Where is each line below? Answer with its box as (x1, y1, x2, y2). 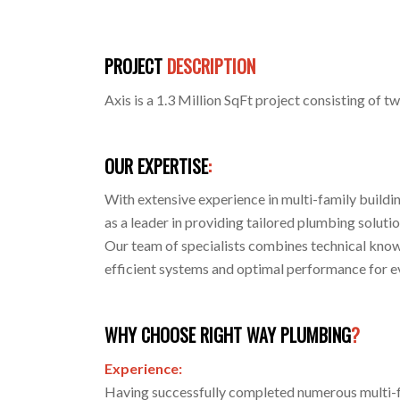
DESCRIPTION (167, 53, 256, 79)
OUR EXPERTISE (104, 152, 209, 179)
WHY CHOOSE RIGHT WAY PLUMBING (104, 321, 352, 349)
